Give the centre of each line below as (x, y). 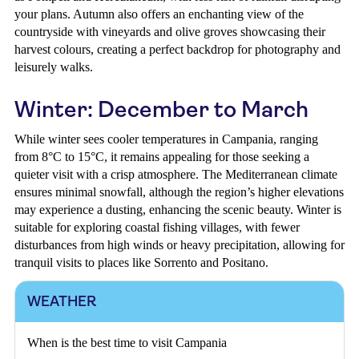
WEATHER (62, 301)
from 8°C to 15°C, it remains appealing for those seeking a (162, 157)
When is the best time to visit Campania (127, 343)
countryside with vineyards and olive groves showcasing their (170, 32)
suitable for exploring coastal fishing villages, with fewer (157, 227)
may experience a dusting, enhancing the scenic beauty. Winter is (178, 210)
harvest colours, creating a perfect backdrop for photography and (177, 49)
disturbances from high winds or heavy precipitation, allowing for (179, 245)
